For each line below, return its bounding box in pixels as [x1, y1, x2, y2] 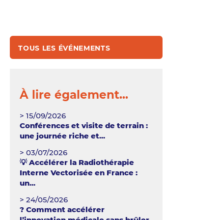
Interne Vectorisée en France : [20, 168, 138, 177]
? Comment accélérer [20, 205, 105, 214]
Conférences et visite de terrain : [20, 121, 148, 130]
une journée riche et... [20, 131, 106, 140]
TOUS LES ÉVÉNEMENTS [18, 44, 110, 53]
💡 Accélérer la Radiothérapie [20, 158, 135, 167]
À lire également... [20, 88, 129, 102]
